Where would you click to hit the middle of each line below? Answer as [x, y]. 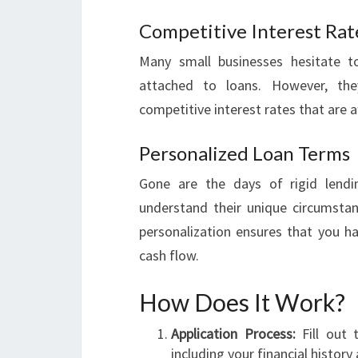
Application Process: [233, 334]
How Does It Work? [242, 302]
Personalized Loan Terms [245, 153]
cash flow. [169, 255]
